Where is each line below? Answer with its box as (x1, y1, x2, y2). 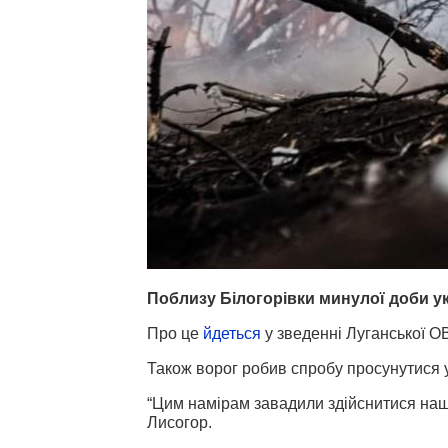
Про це (147, 324, 203, 342)
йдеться (203, 324, 261, 342)
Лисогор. (147, 413, 212, 431)
